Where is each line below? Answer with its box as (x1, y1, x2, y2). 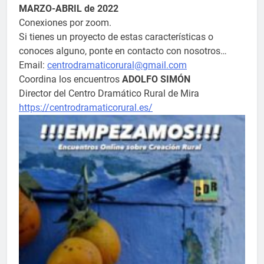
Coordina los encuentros (19, 73, 122, 85)
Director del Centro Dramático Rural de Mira (19, 87, 199, 99)
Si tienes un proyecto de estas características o (19, 31, 213, 42)
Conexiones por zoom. (19, 16, 111, 28)
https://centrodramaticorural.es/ (19, 101, 153, 113)
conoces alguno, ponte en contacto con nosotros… (19, 45, 227, 57)
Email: (19, 59, 47, 71)
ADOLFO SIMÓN (122, 73, 190, 85)
